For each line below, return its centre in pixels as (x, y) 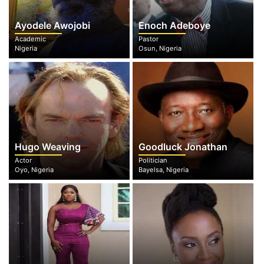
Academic (30, 39)
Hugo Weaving (48, 147)
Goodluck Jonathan (183, 147)
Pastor (148, 39)
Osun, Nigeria (160, 48)
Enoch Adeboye (174, 25)
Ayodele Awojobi (52, 25)
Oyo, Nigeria (34, 170)
